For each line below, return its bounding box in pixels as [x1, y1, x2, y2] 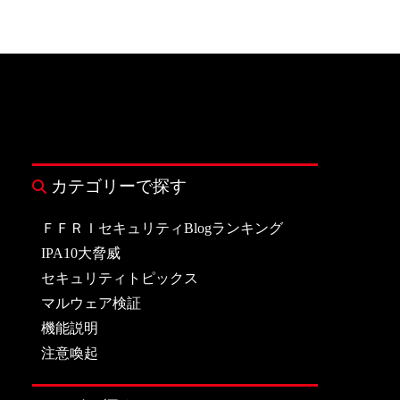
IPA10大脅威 [41, 246, 121, 262]
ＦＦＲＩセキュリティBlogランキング [41, 221, 283, 237]
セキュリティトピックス [41, 271, 198, 287]
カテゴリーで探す [51, 177, 187, 196]
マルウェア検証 [41, 296, 141, 312]
